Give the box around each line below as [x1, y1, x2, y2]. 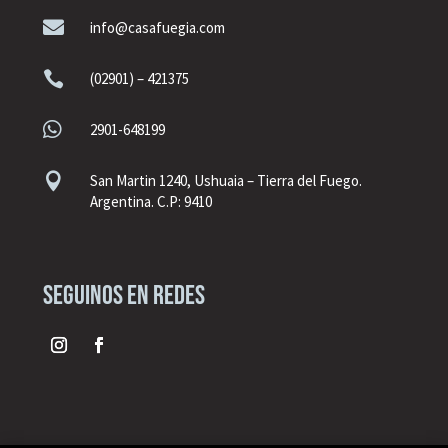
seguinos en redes [42, 279, 205, 312]
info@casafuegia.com [90, 17, 225, 37]
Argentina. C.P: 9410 [90, 191, 212, 211]
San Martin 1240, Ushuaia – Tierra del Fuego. [90, 170, 362, 190]
